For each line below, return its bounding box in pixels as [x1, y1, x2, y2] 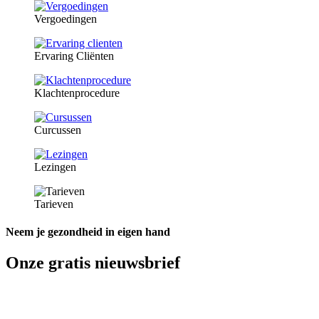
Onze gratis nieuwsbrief [6, 253, 180, 273]
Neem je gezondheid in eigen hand [6, 226, 170, 239]
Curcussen [34, 123, 81, 136]
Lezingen [34, 160, 76, 173]
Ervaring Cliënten [34, 49, 114, 62]
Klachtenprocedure [34, 86, 120, 99]
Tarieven [34, 197, 73, 210]
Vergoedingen [34, 12, 97, 25]
